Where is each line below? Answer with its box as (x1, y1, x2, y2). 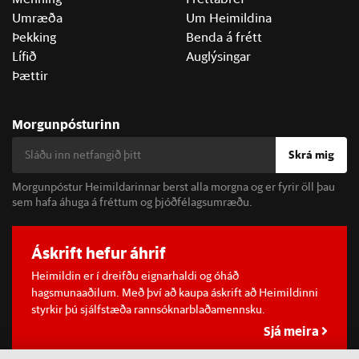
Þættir (12, 67, 48, 83)
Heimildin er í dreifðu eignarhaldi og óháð (31, 268, 239, 283)
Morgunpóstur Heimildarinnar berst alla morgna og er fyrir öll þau (12, 179, 335, 194)
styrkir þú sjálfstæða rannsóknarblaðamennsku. (31, 301, 265, 317)
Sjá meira (264, 321, 321, 339)
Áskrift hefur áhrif (31, 242, 166, 263)
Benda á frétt (186, 28, 262, 45)
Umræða (12, 9, 63, 26)
